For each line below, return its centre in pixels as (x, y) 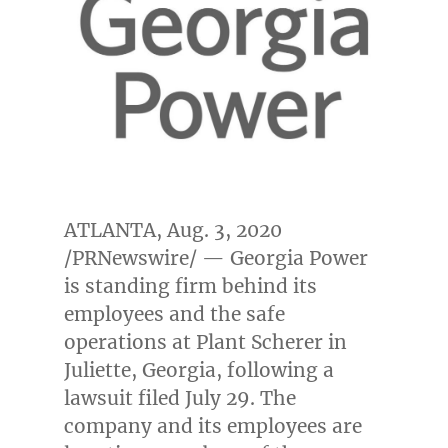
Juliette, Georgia (139, 369)
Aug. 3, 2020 (224, 229)
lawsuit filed (124, 397)
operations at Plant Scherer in (205, 341)
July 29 (217, 397)
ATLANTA (109, 229)
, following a (274, 369)
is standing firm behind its (190, 285)
